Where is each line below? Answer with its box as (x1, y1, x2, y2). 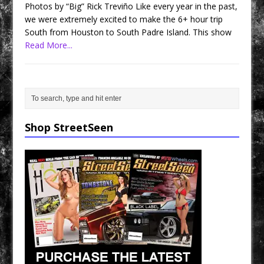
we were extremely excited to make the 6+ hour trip (25, 13, 223, 25)
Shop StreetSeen (25, 120, 114, 134)
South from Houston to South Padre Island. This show (25, 26, 232, 38)
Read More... (25, 39, 73, 51)
